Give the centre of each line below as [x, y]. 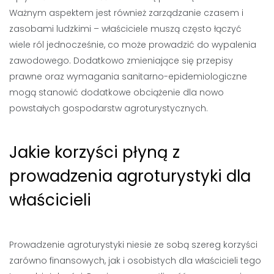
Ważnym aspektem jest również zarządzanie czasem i [126, 13]
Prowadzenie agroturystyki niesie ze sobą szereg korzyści [133, 245]
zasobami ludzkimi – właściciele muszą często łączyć [125, 29]
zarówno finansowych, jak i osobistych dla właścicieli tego [135, 261]
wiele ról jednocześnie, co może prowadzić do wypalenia [133, 45]
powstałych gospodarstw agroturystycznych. [109, 108]
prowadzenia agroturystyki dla [130, 176]
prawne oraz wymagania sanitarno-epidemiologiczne [128, 76]
